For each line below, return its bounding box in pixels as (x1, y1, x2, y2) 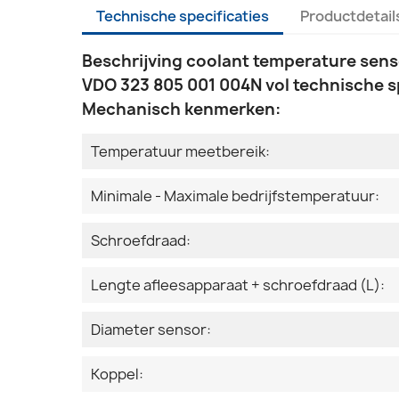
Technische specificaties (96, 6, 269, 27)
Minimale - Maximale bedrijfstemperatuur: (91, 186, 379, 207)
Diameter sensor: (91, 320, 211, 340)
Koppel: (91, 364, 143, 385)
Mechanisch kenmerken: (82, 98, 281, 121)
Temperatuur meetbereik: (91, 142, 270, 162)
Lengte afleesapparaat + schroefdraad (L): (91, 275, 385, 296)
